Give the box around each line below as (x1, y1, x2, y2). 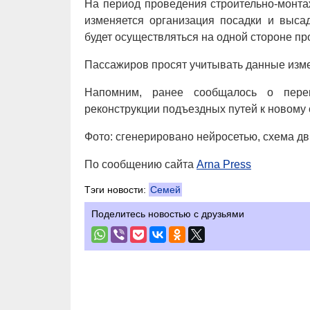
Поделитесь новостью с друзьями (91, 208, 244, 219)
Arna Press (197, 158, 251, 170)
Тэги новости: (84, 184, 149, 195)
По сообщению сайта (84, 158, 197, 170)
